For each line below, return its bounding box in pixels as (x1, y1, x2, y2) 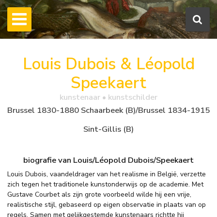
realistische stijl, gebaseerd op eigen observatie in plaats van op (7, 200, 206, 210)
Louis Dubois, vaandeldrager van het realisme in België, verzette (7, 170, 206, 179)
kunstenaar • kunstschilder (60, 92, 157, 103)
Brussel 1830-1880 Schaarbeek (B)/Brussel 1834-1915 (7, 104, 210, 116)
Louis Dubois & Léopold (22, 53, 195, 76)
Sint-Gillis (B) (83, 123, 134, 135)
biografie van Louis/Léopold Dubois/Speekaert (23, 154, 194, 166)
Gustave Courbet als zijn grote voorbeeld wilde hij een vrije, (7, 190, 191, 200)
